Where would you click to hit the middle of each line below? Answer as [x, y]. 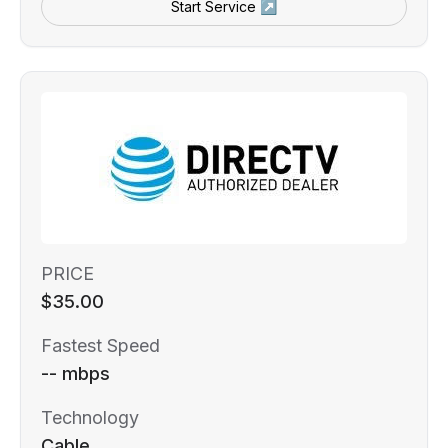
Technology [90, 417]
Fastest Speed [100, 345]
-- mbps [75, 373]
